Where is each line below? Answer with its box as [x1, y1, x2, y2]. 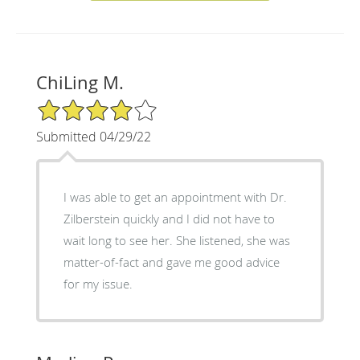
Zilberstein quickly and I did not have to [63, 210, 275, 227]
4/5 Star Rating [35, 96, 116, 112]
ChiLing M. [35, 70, 124, 94]
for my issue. [63, 275, 133, 292]
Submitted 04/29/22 [35, 127, 151, 145]
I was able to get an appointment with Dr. [63, 188, 287, 205]
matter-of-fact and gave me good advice [63, 253, 280, 270]
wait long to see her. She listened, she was [63, 231, 290, 248]
